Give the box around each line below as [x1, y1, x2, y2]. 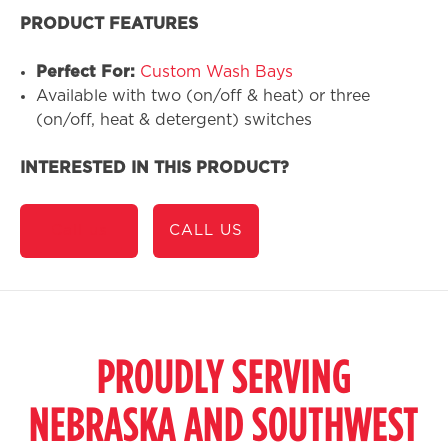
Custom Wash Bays [140, 64, 293, 80]
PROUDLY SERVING [97, 349, 351, 401]
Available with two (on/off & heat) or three [36, 88, 370, 104]
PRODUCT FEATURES [20, 16, 198, 32]
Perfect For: [36, 64, 140, 80]
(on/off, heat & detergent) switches [36, 112, 312, 128]
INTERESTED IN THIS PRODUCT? [20, 160, 289, 176]
